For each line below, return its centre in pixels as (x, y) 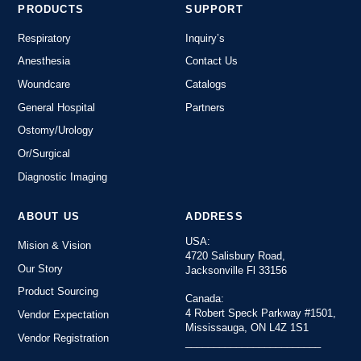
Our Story (41, 268)
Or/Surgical (44, 153)
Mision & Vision (55, 246)
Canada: (205, 298)
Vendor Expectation (64, 314)
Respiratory (45, 38)
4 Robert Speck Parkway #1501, (261, 313)
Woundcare (44, 84)
